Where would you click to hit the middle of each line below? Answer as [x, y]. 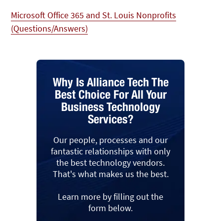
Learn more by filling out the [110, 196]
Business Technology [110, 106]
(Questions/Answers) [50, 28]
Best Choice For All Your [110, 94]
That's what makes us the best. [110, 174]
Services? [110, 119]
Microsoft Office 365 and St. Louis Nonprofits [94, 15]
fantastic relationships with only [110, 151]
